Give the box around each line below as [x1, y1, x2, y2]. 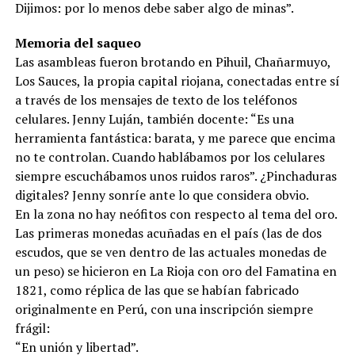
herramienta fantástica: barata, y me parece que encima [14, 128, 335, 147]
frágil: [14, 319, 50, 337]
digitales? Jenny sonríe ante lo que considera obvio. [14, 185, 309, 204]
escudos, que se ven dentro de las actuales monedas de [14, 242, 326, 261]
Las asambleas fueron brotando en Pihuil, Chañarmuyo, [14, 52, 330, 71]
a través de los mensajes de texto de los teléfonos [14, 90, 297, 109]
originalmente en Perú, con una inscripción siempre [14, 300, 313, 318]
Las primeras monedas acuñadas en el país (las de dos [14, 223, 322, 242]
